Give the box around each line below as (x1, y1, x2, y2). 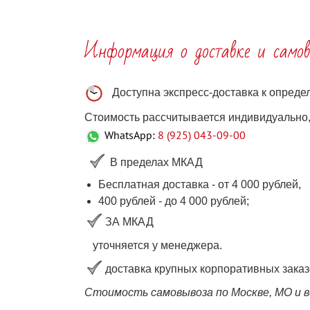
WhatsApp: (102, 128, 158, 143)
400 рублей (98, 195, 158, 208)
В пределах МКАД (110, 156, 203, 168)
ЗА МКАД (105, 215, 156, 228)
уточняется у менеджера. (84, 239, 222, 252)
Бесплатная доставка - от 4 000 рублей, (98, 179, 301, 191)
